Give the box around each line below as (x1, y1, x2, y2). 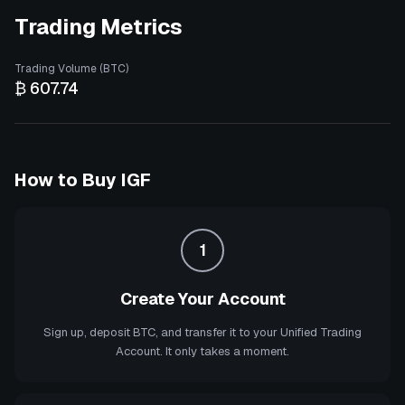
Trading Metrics (14, 13, 183, 41)
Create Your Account (119, 288, 286, 309)
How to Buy (14, 168, 121, 192)
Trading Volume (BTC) (14, 61, 128, 76)
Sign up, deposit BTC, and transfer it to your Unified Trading (43, 325, 362, 340)
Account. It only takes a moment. (116, 344, 289, 359)
